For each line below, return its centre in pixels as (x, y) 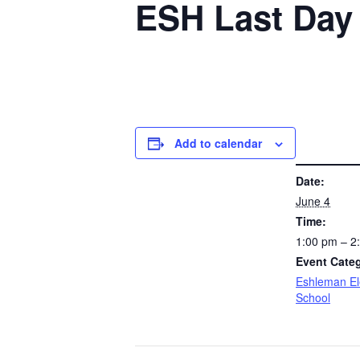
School (313, 297)
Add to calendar (218, 143)
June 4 (313, 201)
